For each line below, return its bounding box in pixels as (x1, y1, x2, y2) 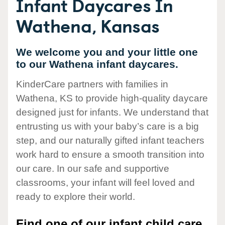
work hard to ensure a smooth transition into (16, 149, 204, 160)
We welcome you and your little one (16, 46, 198, 58)
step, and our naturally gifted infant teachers (16, 135, 204, 146)
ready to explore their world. (16, 191, 135, 202)
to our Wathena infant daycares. (16, 58, 178, 70)
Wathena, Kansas (16, 12, 160, 39)
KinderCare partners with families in (16, 79, 168, 90)
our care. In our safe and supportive (16, 163, 169, 174)
